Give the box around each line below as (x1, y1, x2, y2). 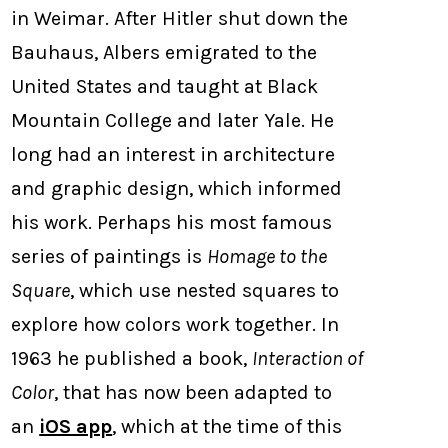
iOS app (39, 414, 113, 438)
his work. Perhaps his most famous (11, 210, 333, 234)
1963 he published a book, (11, 346, 253, 370)
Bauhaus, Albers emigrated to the (11, 40, 318, 64)
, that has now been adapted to (54, 380, 333, 404)
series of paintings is (11, 244, 208, 268)
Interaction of (252, 346, 364, 370)
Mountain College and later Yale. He (11, 108, 335, 132)
